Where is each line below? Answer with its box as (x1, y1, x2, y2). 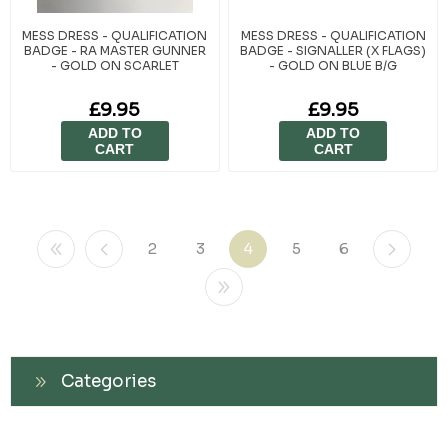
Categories (61, 371, 156, 393)
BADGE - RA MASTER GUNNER (23, 42, 206, 58)
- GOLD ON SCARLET (50, 57, 179, 73)
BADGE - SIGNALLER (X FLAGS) (240, 42, 427, 58)
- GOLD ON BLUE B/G (269, 57, 398, 73)
